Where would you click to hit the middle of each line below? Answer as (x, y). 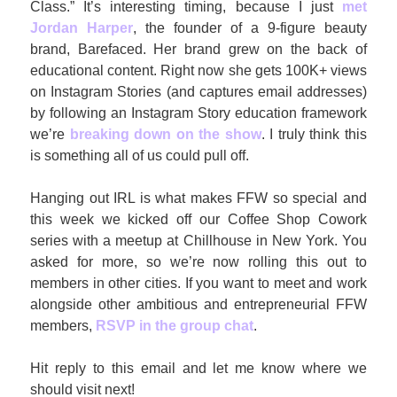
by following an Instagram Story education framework (198, 113)
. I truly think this (314, 134)
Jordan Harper (82, 28)
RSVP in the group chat (175, 326)
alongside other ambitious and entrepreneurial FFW (198, 304)
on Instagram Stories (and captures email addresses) (198, 92)
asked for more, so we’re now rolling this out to (198, 262)
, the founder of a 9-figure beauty (250, 28)
